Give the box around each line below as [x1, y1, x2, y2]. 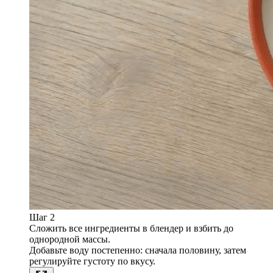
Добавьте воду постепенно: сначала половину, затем [29, 245, 246, 256]
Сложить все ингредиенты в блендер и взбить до [29, 223, 233, 234]
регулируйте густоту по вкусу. [29, 256, 155, 267]
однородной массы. [29, 234, 110, 245]
